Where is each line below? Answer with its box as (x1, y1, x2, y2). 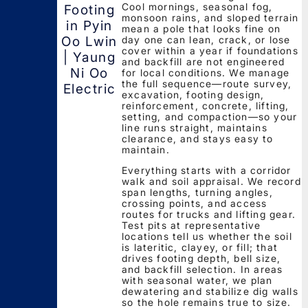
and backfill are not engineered (122, 55, 285, 67)
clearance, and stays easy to (122, 132, 274, 144)
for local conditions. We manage (122, 66, 290, 78)
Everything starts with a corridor (122, 164, 291, 176)
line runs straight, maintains (122, 121, 267, 133)
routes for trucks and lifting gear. (122, 208, 296, 220)
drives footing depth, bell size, (122, 252, 281, 264)
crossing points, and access (122, 197, 267, 209)
